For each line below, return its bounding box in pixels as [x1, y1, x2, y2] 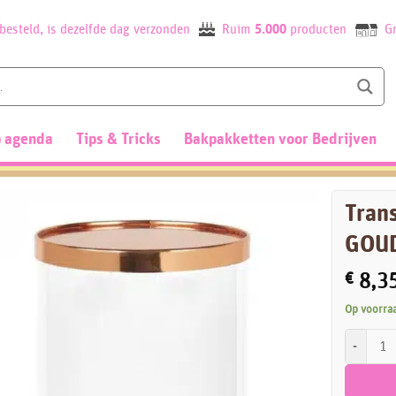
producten [286, 23, 350, 36]
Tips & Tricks [76, 132, 161, 148]
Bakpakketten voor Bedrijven [184, 132, 377, 148]
